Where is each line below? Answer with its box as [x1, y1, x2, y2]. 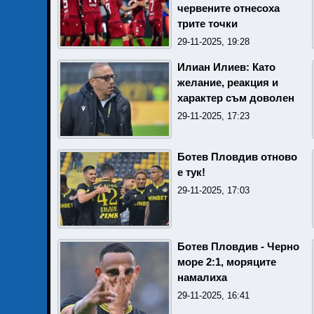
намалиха [177, 271, 227, 283]
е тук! [177, 166, 205, 178]
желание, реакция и [177, 76, 278, 88]
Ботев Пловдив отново [177, 151, 297, 163]
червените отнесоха [177, 2, 280, 14]
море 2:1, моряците [177, 256, 276, 268]
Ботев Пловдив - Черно [177, 240, 299, 252]
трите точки [177, 18, 238, 29]
